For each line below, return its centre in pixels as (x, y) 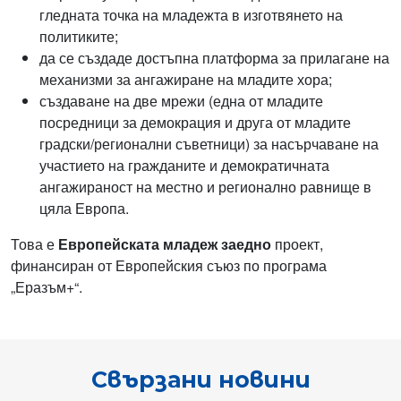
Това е (34, 244)
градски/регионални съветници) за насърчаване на (209, 144)
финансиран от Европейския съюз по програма (169, 266)
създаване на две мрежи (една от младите (181, 101)
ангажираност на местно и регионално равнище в (205, 187)
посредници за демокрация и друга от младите (195, 123)
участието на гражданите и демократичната (184, 166)
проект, (297, 244)
